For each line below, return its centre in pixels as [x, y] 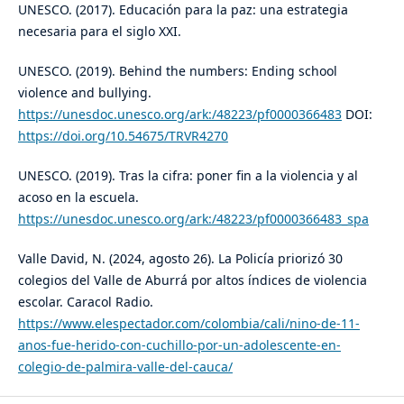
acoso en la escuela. [78, 197]
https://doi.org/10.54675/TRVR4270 [123, 135]
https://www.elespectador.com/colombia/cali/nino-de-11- [188, 323]
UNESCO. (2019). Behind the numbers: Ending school [177, 70]
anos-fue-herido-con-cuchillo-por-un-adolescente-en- [179, 344]
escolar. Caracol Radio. [85, 301]
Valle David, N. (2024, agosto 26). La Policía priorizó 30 [180, 258]
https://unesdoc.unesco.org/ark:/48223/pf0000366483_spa [193, 218]
